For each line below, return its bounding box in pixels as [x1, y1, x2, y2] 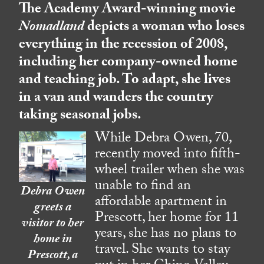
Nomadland [19, 16, 88, 41]
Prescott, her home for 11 [95, 207, 239, 232]
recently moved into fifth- [95, 143, 241, 168]
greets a [34, 198, 71, 220]
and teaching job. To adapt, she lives [19, 69, 231, 94]
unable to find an [95, 175, 192, 200]
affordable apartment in [95, 191, 227, 216]
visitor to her [21, 214, 84, 236]
